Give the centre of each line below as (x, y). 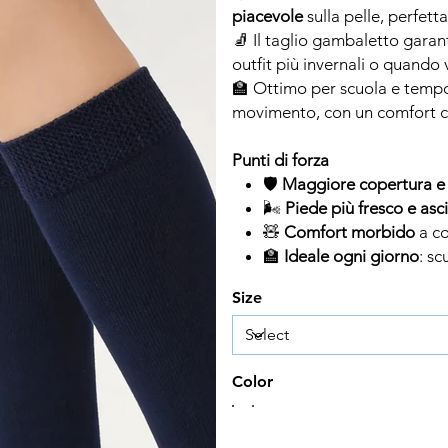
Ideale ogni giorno (351, 255)
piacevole (267, 15)
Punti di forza (280, 159)
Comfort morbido (349, 231)
